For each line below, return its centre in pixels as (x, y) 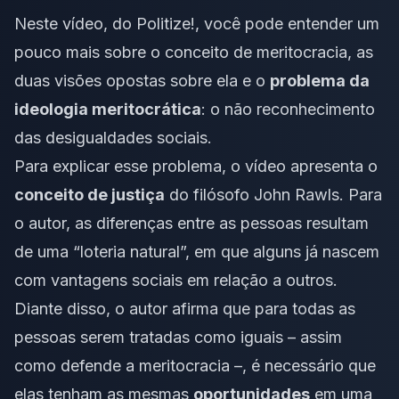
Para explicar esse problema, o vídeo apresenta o (196, 166)
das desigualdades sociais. (113, 137)
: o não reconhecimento (288, 109)
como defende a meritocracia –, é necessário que (195, 365)
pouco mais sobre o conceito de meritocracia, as (194, 52)
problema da (320, 80)
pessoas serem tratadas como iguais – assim (178, 337)
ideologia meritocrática (108, 109)
